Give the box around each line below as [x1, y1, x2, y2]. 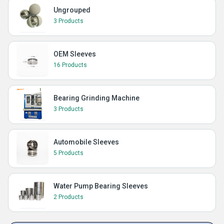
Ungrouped [53, 6, 90, 14]
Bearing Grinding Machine [53, 94, 139, 102]
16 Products [53, 61, 87, 69]
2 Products [53, 193, 83, 201]
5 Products [53, 149, 83, 157]
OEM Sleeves [53, 50, 96, 58]
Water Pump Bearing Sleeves [53, 182, 148, 190]
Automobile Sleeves [53, 138, 119, 146]
